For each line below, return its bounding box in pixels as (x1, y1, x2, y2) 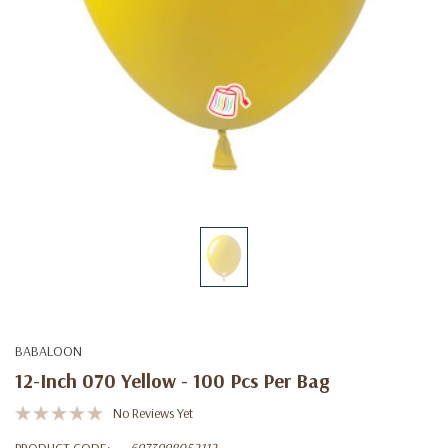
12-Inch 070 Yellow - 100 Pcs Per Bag (15, 367, 329, 393)
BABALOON (15, 341, 82, 360)
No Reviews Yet (113, 403, 193, 422)
